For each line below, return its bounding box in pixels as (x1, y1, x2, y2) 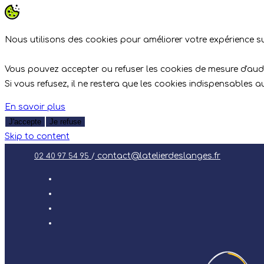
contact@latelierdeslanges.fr (95, 151, 220, 160)
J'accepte (9, 117, 41, 126)
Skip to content (5, 132, 70, 141)
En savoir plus (5, 103, 65, 111)
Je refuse (49, 117, 81, 126)
